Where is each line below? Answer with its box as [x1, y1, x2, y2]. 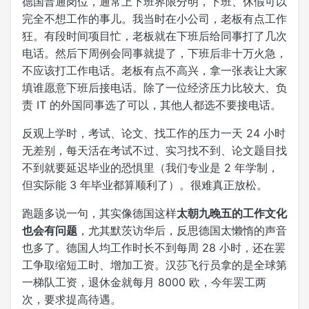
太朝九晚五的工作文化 [177, 206, 287, 221]
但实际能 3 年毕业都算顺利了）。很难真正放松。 [22, 178, 268, 192]
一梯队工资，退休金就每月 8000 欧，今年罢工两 [22, 275, 266, 290]
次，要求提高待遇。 [22, 292, 121, 307]
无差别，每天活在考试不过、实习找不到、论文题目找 [22, 143, 287, 158]
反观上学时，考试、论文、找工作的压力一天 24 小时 [22, 126, 286, 141]
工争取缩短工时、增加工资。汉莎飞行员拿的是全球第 [22, 258, 287, 272]
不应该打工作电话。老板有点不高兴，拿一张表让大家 [22, 63, 287, 78]
